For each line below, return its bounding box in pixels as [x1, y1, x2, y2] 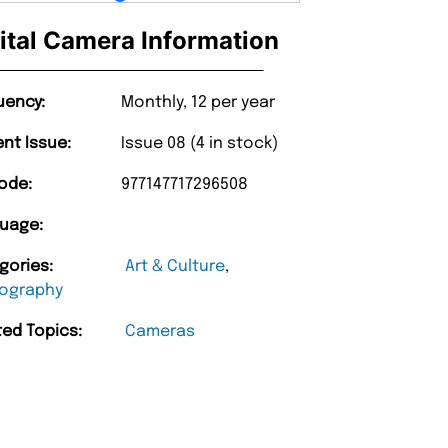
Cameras [125, 323, 196, 341]
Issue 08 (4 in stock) [121, 135, 279, 153]
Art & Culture [125, 258, 226, 276]
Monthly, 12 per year [121, 94, 276, 112]
